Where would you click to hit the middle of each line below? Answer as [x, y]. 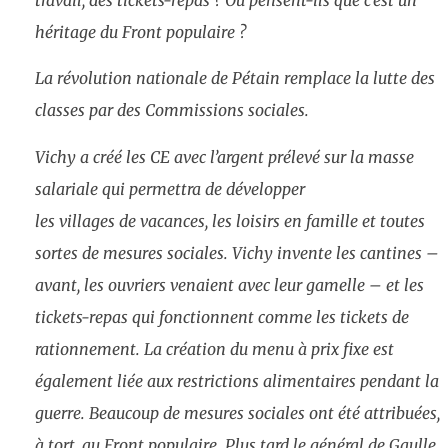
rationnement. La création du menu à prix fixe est [214, 348]
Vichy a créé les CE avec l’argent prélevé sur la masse [224, 156]
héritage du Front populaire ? [140, 31]
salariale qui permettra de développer [170, 188]
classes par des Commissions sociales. [172, 110]
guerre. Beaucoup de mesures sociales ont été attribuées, [237, 412]
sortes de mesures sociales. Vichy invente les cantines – [237, 252]
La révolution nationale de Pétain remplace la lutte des [235, 78]
